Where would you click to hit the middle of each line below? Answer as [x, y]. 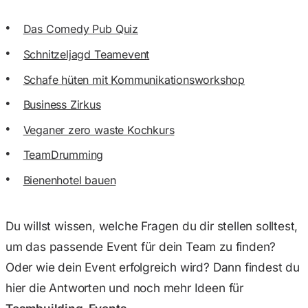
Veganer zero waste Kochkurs [99, 130]
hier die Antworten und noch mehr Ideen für [124, 288]
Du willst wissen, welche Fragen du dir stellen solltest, [152, 226]
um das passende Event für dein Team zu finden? [141, 247]
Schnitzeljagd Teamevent [86, 55]
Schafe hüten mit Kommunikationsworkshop [134, 79]
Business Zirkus [62, 105]
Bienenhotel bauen [69, 180]
